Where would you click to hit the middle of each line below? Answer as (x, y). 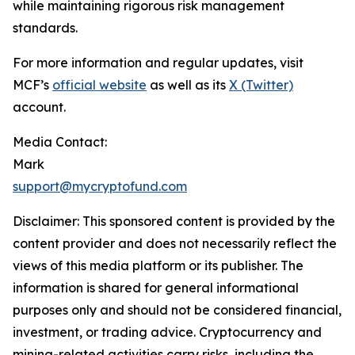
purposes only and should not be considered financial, (177, 310)
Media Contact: (60, 142)
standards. (45, 28)
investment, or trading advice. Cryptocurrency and (167, 332)
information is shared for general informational (156, 288)
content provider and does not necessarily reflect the (175, 243)
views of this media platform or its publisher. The (158, 265)
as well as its (188, 85)
